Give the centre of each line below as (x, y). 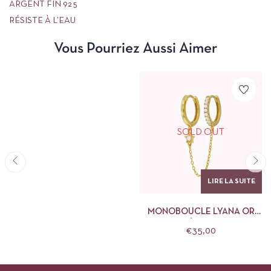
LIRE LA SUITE (231, 181)
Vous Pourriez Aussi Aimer (135, 49)
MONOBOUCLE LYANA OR (201, 212)
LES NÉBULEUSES (201, 224)
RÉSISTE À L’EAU (42, 21)
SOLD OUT (201, 132)
